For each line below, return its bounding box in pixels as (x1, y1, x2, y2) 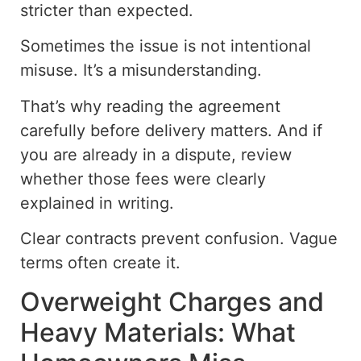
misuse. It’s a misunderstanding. (20, 60, 262, 81)
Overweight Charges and (20, 285, 324, 317)
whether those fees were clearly (20, 168, 266, 189)
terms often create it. (20, 253, 180, 273)
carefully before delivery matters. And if (20, 120, 322, 140)
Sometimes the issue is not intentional (20, 36, 311, 56)
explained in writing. (20, 193, 174, 213)
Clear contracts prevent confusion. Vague (20, 229, 338, 249)
